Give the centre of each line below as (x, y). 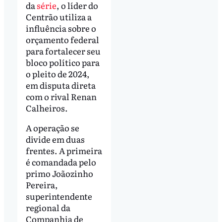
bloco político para (62, 62)
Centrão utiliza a (58, 16)
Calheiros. (47, 108)
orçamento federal (62, 39)
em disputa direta (60, 85)
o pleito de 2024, (57, 73)
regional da (48, 207)
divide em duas (55, 139)
